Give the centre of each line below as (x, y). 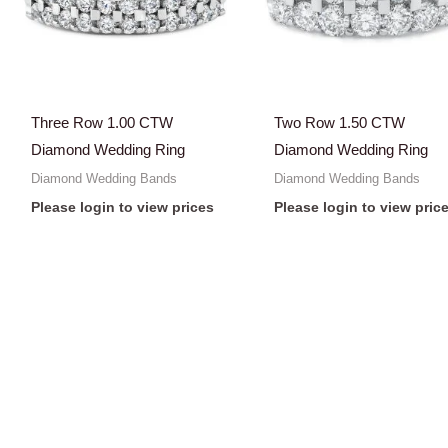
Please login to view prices (122, 208)
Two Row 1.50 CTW (340, 123)
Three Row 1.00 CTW (101, 123)
